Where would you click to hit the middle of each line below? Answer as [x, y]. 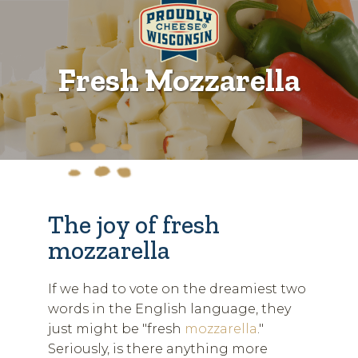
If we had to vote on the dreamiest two [177, 289]
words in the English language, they [169, 309]
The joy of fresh [134, 225]
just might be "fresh [116, 329]
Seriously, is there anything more [158, 349]
